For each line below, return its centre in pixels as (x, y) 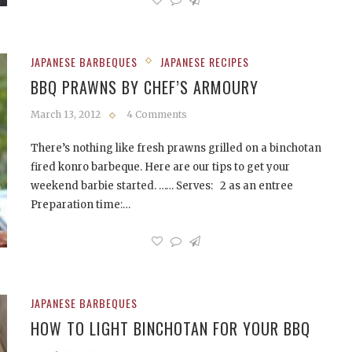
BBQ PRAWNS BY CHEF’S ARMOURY (145, 87)
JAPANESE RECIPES (205, 62)
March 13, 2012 (66, 114)
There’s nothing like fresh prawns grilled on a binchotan (176, 148)
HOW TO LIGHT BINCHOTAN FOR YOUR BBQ (170, 328)
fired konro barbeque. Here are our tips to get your (160, 167)
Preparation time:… (81, 205)
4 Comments (157, 114)
